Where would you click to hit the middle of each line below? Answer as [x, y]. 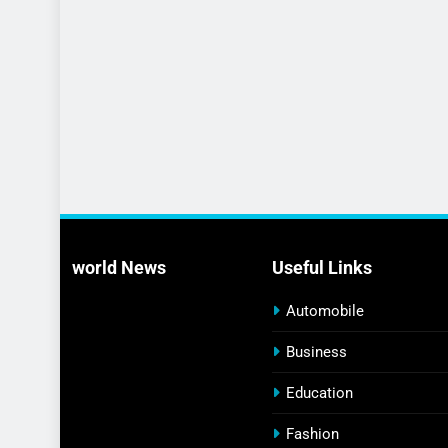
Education [319, 393]
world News [119, 268]
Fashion [312, 434]
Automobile [325, 311]
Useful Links [322, 268]
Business [316, 352]
